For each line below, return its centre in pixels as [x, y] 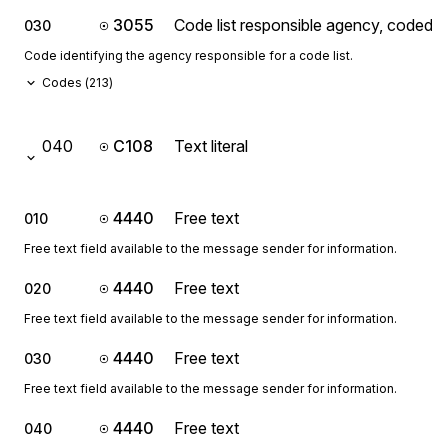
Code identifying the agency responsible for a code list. [188, 55]
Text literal [211, 146]
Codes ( [65, 82]
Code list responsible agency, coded [303, 25]
